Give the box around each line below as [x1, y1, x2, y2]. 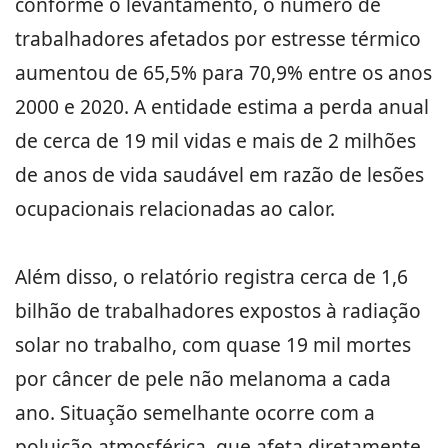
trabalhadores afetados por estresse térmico [15, 25, 421, 52]
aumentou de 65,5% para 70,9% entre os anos [15, 59, 432, 86]
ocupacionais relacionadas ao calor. [15, 195, 335, 222]
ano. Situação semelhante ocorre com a [15, 399, 375, 426]
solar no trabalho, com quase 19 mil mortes [15, 331, 411, 358]
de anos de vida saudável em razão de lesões [15, 161, 424, 188]
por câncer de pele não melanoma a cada [15, 365, 391, 392]
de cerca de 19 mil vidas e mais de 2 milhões [15, 127, 416, 154]
